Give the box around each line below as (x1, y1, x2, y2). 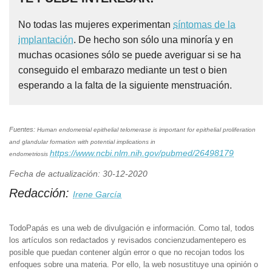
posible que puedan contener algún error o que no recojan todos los (9, 248, 245, 257)
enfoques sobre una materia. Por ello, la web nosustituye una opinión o (9, 260, 258, 270)
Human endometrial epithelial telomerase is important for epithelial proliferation (37, 126, 256, 133)
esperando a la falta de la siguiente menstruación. (18, 80, 232, 90)
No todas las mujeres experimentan (18, 19, 173, 30)
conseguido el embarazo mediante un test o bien (18, 64, 227, 75)
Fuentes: (9, 125, 37, 133)
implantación (18, 34, 73, 45)
